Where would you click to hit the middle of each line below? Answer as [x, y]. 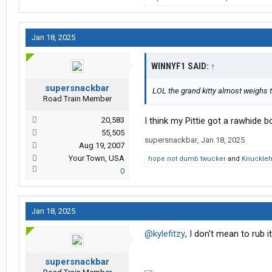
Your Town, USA [97, 158]
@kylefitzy [165, 234]
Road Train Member [77, 99]
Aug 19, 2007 [102, 146]
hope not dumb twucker [187, 159]
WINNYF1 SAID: [181, 66]
